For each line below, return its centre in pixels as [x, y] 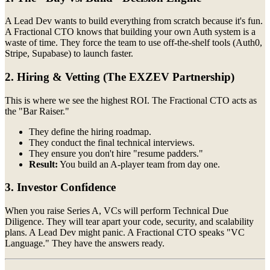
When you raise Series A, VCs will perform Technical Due [117, 211]
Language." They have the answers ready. [85, 243]
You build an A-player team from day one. [139, 164]
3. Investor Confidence [60, 187]
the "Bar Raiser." [37, 111]
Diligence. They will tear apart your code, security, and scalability [129, 222]
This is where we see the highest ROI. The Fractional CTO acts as [131, 100]
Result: [43, 164]
